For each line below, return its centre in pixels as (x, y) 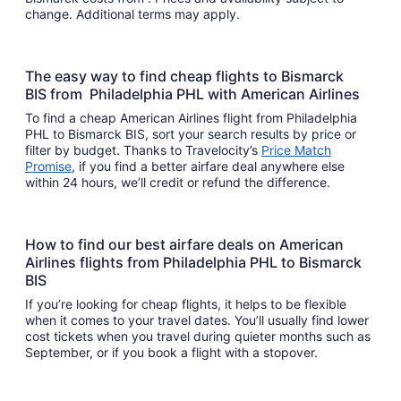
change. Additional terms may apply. (134, 14)
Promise (48, 166)
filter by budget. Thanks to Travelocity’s (143, 150)
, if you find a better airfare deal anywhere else (208, 166)
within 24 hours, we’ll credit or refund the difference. (179, 183)
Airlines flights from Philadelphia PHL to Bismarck (193, 263)
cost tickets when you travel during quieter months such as (198, 337)
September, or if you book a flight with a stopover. (173, 353)
